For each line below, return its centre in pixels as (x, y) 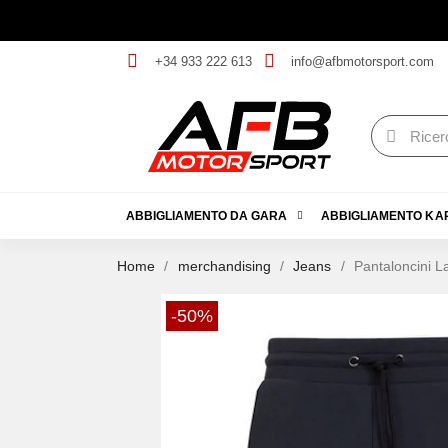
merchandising (224, 265)
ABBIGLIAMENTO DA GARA (206, 215)
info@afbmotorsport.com (362, 61)
